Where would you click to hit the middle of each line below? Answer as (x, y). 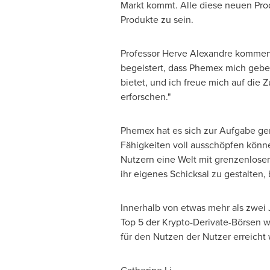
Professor (141, 53)
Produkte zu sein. (157, 20)
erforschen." (145, 97)
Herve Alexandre (197, 53)
